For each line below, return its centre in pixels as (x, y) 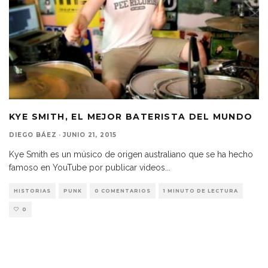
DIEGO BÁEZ (33, 135)
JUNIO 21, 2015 (90, 135)
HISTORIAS (32, 191)
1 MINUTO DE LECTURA (201, 191)
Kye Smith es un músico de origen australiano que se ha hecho (131, 154)
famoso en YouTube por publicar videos (87, 167)
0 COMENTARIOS (123, 191)
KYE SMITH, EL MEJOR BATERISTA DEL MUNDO (131, 116)
